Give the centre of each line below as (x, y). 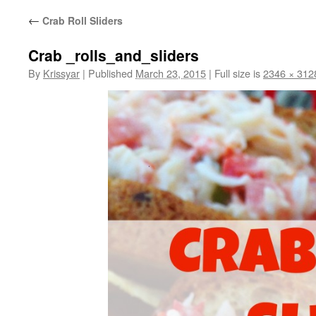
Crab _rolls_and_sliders (114, 55)
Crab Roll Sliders (81, 20)
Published (110, 73)
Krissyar (61, 73)
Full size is (237, 73)
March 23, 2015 (171, 73)
